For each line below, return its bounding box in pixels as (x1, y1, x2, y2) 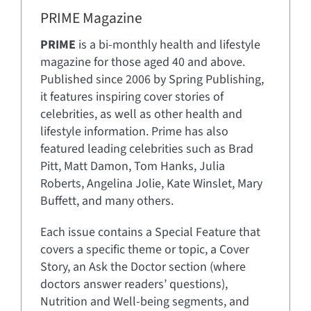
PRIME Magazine (40, 8, 142, 30)
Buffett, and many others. (40, 192, 174, 210)
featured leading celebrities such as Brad (40, 140, 253, 158)
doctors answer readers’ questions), (40, 276, 228, 294)
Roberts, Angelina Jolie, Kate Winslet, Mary (40, 175, 262, 193)
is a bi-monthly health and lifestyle (76, 36, 260, 54)
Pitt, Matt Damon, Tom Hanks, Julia (40, 158, 225, 176)
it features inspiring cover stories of (40, 88, 224, 106)
